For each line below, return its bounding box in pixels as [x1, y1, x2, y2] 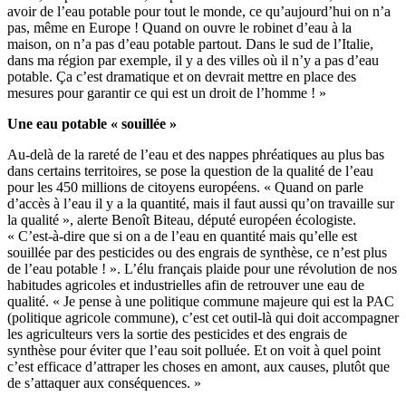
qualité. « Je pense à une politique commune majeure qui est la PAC [7, 293, 394, 309]
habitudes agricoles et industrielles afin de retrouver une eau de [7, 276, 364, 293]
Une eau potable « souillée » [7, 115, 177, 131]
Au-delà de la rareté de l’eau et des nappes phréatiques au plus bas [7, 146, 384, 162]
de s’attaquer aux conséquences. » [7, 374, 201, 391]
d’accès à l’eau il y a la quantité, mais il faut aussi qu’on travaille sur [7, 195, 394, 211]
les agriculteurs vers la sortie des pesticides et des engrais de [7, 325, 347, 342]
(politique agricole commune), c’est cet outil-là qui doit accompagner [7, 309, 399, 325]
